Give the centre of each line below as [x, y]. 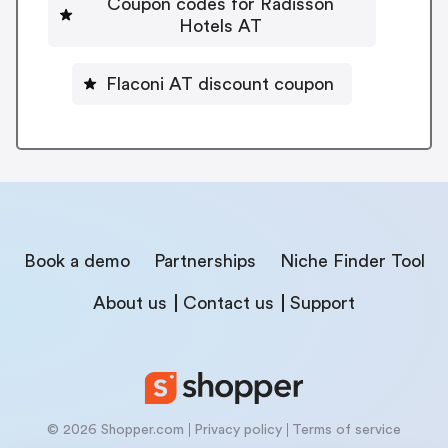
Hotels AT [220, 25]
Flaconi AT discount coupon [220, 83]
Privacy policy [238, 429]
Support [322, 302]
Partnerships [204, 260]
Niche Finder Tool [352, 260]
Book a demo [76, 260]
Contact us [228, 302]
